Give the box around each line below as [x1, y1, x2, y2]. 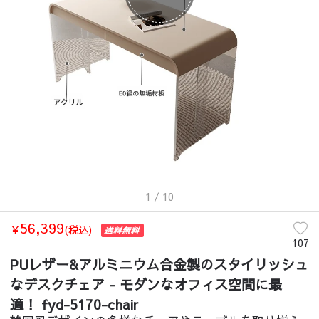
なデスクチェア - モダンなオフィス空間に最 [10, 274, 283, 293]
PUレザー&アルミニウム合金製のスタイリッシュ [10, 254, 309, 273]
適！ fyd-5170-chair [10, 294, 139, 313]
